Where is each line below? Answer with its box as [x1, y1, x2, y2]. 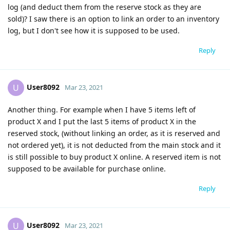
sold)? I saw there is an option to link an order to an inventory [8, 13, 219, 24]
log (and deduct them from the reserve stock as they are [8, 2, 201, 12]
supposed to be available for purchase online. [8, 163, 166, 174]
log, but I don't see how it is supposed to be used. [8, 25, 180, 35]
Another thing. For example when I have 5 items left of [8, 104, 196, 114]
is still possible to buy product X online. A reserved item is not [8, 151, 221, 162]
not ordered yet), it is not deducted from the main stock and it [8, 140, 221, 150]
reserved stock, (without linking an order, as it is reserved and [8, 128, 220, 138]
